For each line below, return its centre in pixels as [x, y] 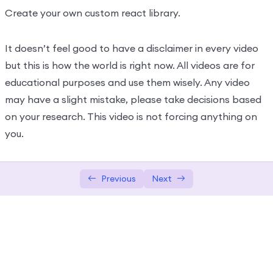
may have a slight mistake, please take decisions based [133, 99]
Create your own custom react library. [92, 12]
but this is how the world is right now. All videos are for [129, 65]
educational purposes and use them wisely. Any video [127, 82]
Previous [119, 178]
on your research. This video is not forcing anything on [131, 116]
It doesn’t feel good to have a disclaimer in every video [131, 48]
